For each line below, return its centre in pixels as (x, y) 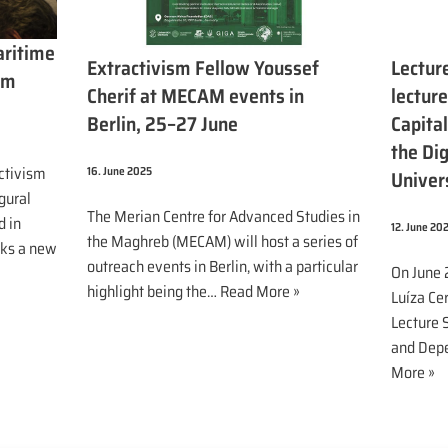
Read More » (260, 292)
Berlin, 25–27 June (162, 124)
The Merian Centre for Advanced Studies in (223, 217)
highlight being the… (153, 292)
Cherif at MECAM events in (195, 96)
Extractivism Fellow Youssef (203, 68)
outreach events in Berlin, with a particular (222, 267)
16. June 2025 (119, 171)
